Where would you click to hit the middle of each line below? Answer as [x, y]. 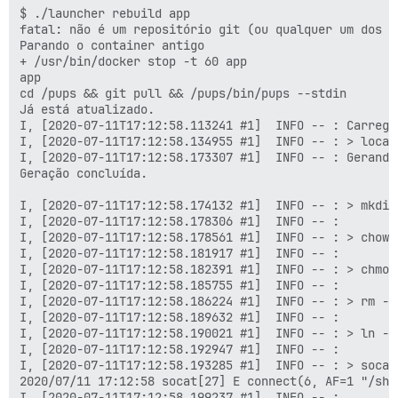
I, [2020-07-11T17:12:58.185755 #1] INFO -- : [179, 285]
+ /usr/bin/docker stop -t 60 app [133, 61]
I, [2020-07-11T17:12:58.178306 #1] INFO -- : [179, 221]
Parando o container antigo [112, 45]
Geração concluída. [84, 173]
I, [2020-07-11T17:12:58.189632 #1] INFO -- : [179, 317]
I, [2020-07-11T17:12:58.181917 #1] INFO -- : [179, 253]
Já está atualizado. [87, 109]
